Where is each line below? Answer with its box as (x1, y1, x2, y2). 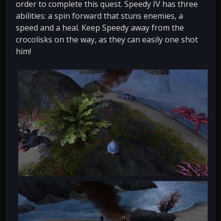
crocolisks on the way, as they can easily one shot (16, 34, 198, 45)
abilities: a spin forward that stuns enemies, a (16, 10, 183, 21)
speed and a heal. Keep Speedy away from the (16, 22, 184, 33)
